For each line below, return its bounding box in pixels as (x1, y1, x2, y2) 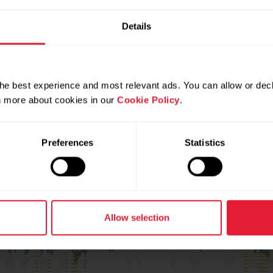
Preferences (41, 137, 94, 148)
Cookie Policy (117, 94, 180, 105)
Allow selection (104, 212, 169, 223)
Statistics (185, 137, 225, 148)
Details (121, 21, 152, 32)
